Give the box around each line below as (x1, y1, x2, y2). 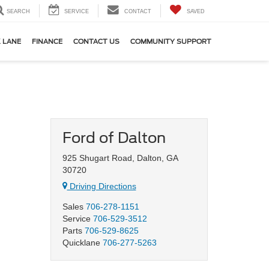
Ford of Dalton (62, 129, 166, 147)
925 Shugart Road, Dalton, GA (62, 153, 178, 163)
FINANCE (32, 37, 62, 46)
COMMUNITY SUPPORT (130, 37, 211, 46)
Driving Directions (67, 181, 136, 191)
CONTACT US (73, 37, 119, 46)
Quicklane (62, 238, 103, 247)
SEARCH (7, 8, 30, 15)
